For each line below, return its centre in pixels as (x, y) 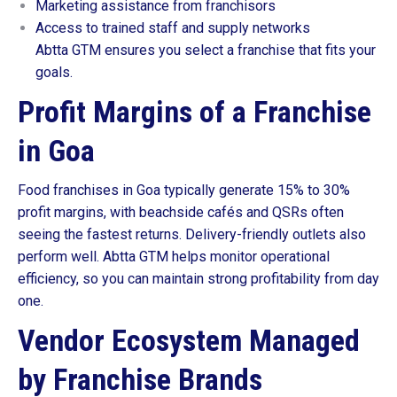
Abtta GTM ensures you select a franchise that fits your (206, 50)
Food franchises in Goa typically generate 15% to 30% (184, 190)
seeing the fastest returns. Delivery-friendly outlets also (192, 234)
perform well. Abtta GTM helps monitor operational (174, 257)
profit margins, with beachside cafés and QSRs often (181, 212)
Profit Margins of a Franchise (195, 112)
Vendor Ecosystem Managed (189, 340)
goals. (54, 72)
